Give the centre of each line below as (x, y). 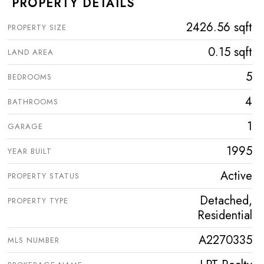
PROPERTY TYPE (38, 201)
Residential (225, 215)
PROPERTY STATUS (44, 176)
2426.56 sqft (219, 27)
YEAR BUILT (30, 151)
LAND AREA (31, 52)
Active (236, 176)
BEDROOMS (30, 77)
